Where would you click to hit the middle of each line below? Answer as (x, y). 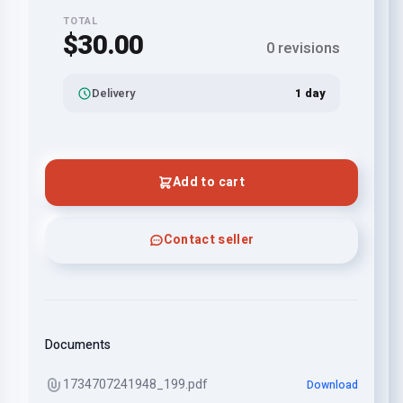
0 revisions (303, 49)
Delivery (113, 93)
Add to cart (209, 182)
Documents (78, 345)
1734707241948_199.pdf (135, 385)
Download (332, 385)
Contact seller (209, 240)
